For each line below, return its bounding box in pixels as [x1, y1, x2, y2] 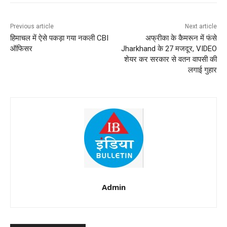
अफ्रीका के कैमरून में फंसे [145, 33, 217, 43]
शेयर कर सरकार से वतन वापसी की [124, 54, 217, 64]
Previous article [10, 22, 54, 30]
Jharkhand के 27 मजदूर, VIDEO [121, 44, 217, 53]
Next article [184, 22, 217, 30]
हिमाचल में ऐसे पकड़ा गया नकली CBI [10, 33, 108, 43]
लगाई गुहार [187, 65, 217, 74]
